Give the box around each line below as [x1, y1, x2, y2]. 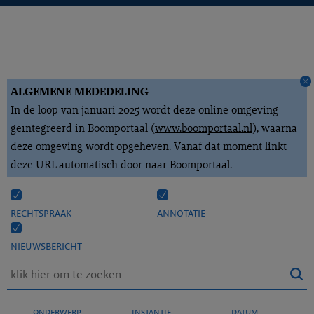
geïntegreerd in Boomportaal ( [11, 121, 155, 135]
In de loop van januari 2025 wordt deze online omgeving [11, 102, 278, 117]
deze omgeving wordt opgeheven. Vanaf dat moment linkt [11, 139, 287, 153]
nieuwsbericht [11, 238, 82, 253]
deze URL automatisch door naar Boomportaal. [11, 157, 232, 172]
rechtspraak [11, 205, 71, 220]
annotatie [157, 205, 205, 220]
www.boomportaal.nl [155, 121, 252, 135]
